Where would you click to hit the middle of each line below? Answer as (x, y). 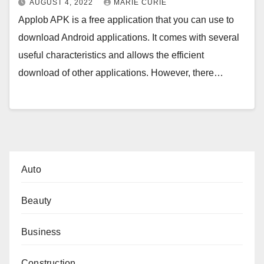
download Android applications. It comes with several (129, 38)
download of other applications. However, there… (121, 73)
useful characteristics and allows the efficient (111, 55)
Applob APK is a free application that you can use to (126, 20)
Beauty (37, 200)
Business (41, 232)
